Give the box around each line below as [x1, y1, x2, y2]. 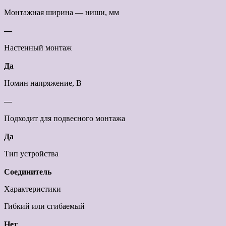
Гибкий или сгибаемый [4, 202, 85, 211]
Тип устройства [4, 149, 59, 158]
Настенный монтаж [4, 43, 72, 52]
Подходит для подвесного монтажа [4, 114, 125, 123]
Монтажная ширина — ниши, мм [4, 8, 119, 17]
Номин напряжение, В [4, 79, 82, 88]
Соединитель [4, 167, 51, 177]
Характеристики [4, 185, 61, 194]
